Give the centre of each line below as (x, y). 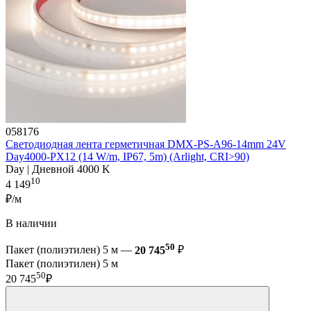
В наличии (31, 224)
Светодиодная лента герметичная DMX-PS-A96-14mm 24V (146, 144)
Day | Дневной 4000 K (58, 169)
